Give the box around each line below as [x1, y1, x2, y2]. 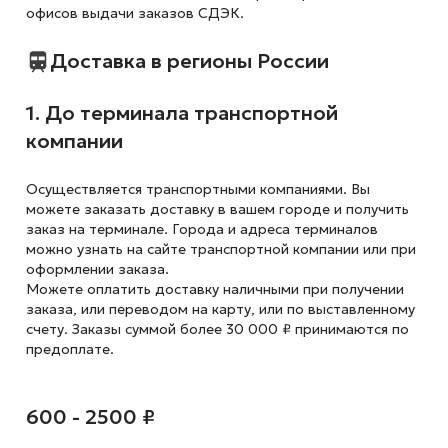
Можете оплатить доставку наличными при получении [25, 280, 404, 298]
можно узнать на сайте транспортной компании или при [25, 240, 416, 258]
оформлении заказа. [25, 260, 169, 278]
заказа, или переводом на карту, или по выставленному [25, 300, 415, 318]
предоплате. [25, 340, 114, 358]
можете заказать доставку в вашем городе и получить [25, 200, 409, 218]
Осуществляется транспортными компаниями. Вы [25, 180, 370, 198]
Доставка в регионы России [49, 48, 329, 74]
